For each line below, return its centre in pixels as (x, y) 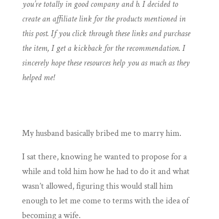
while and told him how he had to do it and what (106, 172)
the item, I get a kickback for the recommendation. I (103, 48)
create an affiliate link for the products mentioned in (104, 19)
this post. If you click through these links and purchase (106, 34)
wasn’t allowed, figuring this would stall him (97, 186)
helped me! (38, 78)
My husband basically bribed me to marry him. (101, 133)
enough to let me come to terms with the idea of (105, 201)
